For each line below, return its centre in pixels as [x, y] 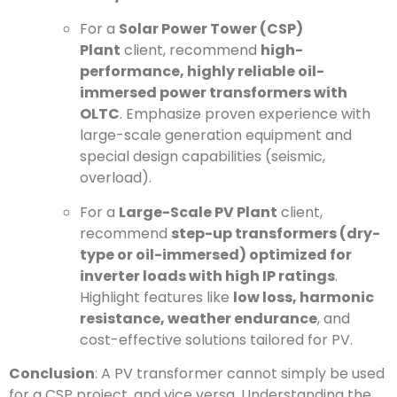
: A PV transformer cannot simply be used [240, 374]
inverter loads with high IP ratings [207, 276]
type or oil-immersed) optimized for [216, 254]
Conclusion [52, 374]
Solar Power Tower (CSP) [211, 29]
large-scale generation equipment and [216, 136]
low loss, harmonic [304, 297]
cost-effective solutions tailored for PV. [216, 339]
